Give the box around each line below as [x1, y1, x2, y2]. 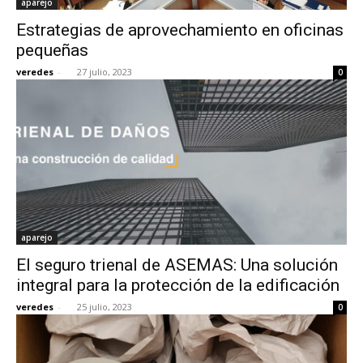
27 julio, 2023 [77, 65, 132, 78]
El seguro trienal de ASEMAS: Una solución [16, 254, 338, 275]
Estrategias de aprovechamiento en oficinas [16, 19, 344, 40]
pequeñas [16, 40, 88, 60]
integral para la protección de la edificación [16, 275, 340, 295]
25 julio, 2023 [77, 300, 132, 313]
